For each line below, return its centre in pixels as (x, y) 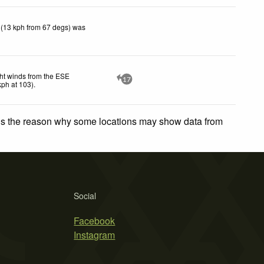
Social (85, 195)
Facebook (95, 220)
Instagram (95, 235)
